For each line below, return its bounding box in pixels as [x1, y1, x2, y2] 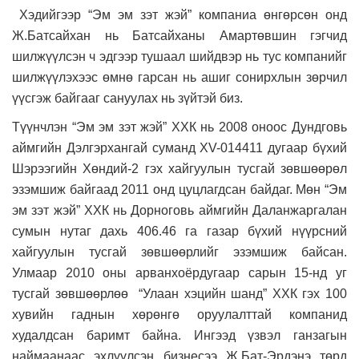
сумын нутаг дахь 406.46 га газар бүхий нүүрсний [12, 224, 347, 238]
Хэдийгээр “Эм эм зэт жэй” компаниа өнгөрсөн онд [12, 7, 347, 22]
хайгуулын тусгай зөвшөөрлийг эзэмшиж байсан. [12, 244, 347, 259]
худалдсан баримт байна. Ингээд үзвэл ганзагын [12, 328, 347, 342]
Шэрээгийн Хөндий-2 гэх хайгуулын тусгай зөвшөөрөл [12, 161, 347, 175]
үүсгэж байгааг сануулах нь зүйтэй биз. [12, 91, 243, 105]
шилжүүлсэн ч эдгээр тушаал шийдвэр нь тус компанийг [12, 49, 347, 63]
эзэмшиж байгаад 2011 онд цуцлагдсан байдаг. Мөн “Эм [12, 182, 347, 196]
